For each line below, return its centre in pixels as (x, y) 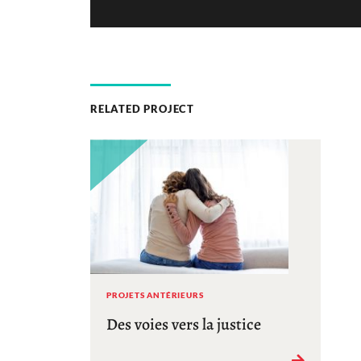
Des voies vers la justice (185, 324)
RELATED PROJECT (142, 109)
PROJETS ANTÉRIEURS (155, 295)
